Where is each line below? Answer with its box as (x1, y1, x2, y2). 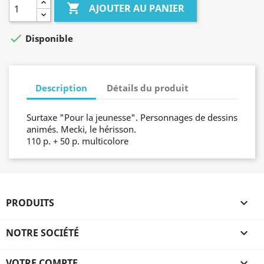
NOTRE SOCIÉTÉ (6, 226, 79, 239)
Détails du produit (107, 81, 189, 94)
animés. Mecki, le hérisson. (27, 123, 136, 135)
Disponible (23, 32, 73, 45)
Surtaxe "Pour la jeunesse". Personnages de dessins (27, 111, 237, 123)
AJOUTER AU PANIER (89, 2, 185, 15)
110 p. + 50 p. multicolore (27, 135, 128, 147)
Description (35, 81, 87, 94)
